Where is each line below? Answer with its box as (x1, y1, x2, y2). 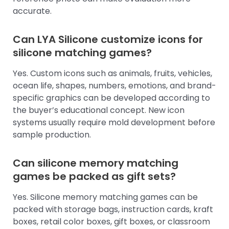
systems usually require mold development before (13, 117, 215, 129)
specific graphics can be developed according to (13, 92, 210, 104)
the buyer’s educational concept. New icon (13, 104, 185, 117)
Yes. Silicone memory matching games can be (13, 191, 198, 203)
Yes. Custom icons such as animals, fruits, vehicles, (13, 67, 212, 80)
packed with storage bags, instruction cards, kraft (13, 203, 213, 216)
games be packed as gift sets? (13, 169, 176, 184)
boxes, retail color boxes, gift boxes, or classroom (13, 216, 210, 228)
